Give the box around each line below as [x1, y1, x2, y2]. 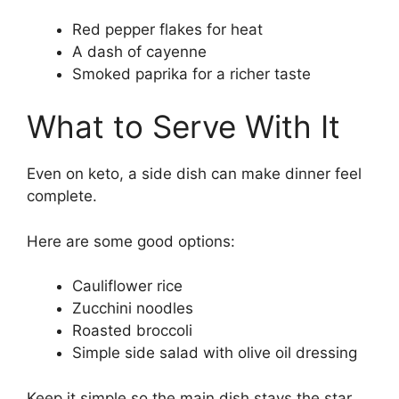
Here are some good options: [27, 232, 235, 250]
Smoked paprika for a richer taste [72, 64, 311, 83]
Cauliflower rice [72, 277, 183, 296]
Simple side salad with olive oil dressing [72, 344, 357, 362]
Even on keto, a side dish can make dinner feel [27, 165, 362, 183]
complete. [27, 187, 97, 206]
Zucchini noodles [72, 299, 193, 318]
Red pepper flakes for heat [72, 20, 263, 38]
